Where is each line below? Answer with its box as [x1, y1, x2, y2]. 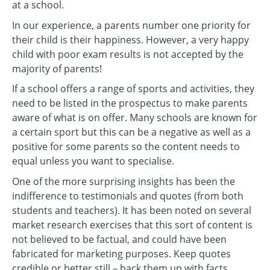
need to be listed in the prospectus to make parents [12, 96, 248, 110]
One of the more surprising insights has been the [12, 174, 235, 188]
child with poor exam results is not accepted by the [12, 47, 243, 61]
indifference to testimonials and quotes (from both [12, 189, 243, 202]
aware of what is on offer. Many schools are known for [12, 111, 257, 125]
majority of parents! [12, 61, 102, 75]
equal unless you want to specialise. [12, 154, 174, 168]
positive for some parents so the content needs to [12, 140, 240, 154]
